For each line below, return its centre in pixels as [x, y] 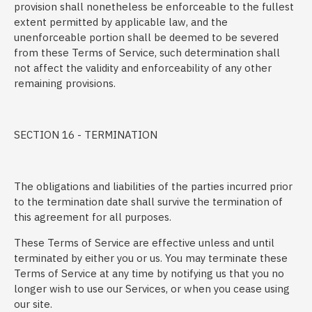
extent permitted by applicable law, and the [121, 22]
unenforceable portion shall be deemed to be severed [146, 37]
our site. [33, 304]
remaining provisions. [65, 83]
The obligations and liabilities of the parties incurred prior [153, 186]
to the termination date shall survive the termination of [148, 202]
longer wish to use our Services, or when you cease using [152, 289]
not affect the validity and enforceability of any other [143, 68]
